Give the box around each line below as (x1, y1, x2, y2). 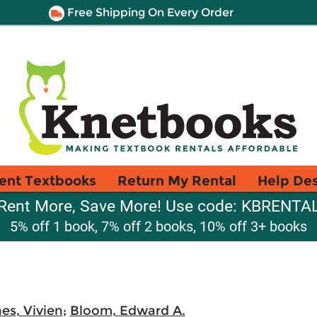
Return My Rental (117, 172, 236, 189)
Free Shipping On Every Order (64, 6, 234, 19)
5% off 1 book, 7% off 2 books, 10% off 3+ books (10, 218, 307, 235)
